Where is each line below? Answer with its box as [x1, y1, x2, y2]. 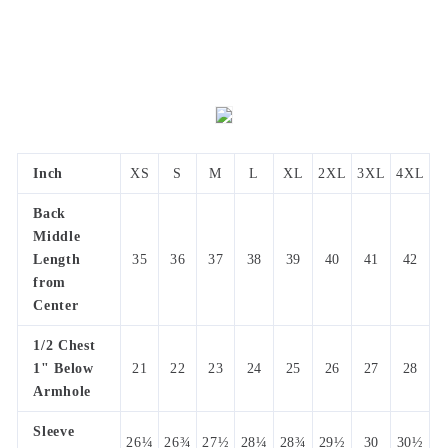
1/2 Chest [33, 338, 96, 354]
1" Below [33, 361, 94, 377]
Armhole [33, 384, 92, 400]
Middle [33, 229, 81, 245]
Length [33, 252, 81, 268]
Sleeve [33, 424, 75, 440]
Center [33, 298, 79, 314]
